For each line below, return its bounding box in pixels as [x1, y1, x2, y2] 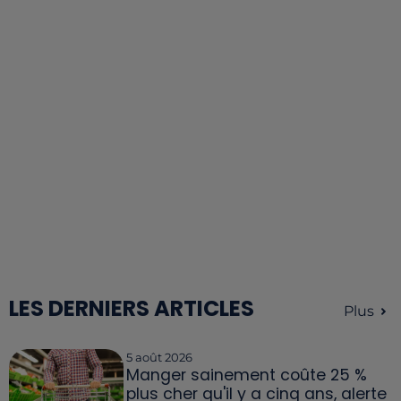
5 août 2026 [125, 350, 192, 365]
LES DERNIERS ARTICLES [9, 294, 254, 324]
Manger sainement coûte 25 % [125, 364, 367, 387]
